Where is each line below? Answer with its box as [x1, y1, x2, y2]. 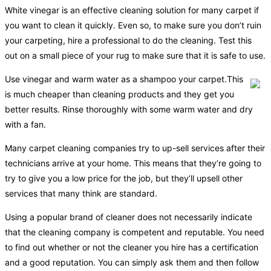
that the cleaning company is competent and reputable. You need [5, 226, 264, 237]
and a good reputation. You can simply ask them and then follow [5, 256, 259, 267]
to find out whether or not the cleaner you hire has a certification [5, 241, 258, 252]
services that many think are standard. [5, 188, 157, 198]
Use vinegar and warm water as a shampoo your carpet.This [5, 73, 243, 84]
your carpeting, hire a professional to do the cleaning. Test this [5, 34, 252, 45]
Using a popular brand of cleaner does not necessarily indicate [5, 211, 252, 222]
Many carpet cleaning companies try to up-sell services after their [5, 142, 265, 153]
